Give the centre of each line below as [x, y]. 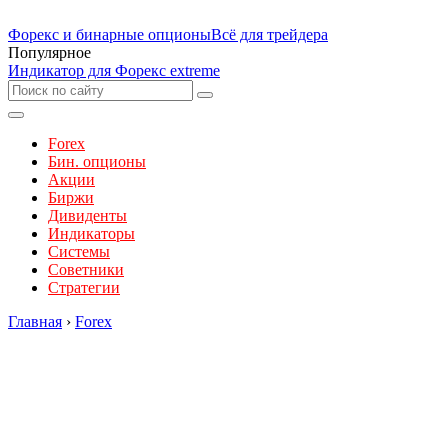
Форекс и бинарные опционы [109, 34]
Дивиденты [87, 215]
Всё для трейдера [269, 34]
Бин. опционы [97, 161]
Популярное [49, 52]
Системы [79, 251]
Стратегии [84, 287]
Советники [86, 269]
